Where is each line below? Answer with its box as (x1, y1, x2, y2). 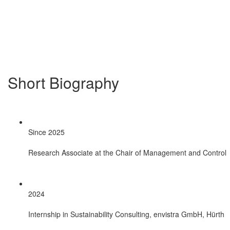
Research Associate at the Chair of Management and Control (28, 147, 226, 158)
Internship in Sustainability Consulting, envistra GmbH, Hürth (28, 209, 224, 220)
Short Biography (8, 71, 119, 94)
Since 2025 (28, 127, 65, 138)
